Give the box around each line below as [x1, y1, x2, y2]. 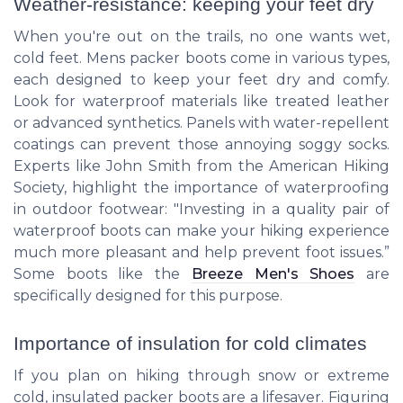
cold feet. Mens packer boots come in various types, [13, 49, 390, 67]
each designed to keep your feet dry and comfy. [13, 70, 390, 88]
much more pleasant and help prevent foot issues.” [13, 243, 390, 261]
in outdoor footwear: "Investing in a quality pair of [13, 200, 390, 218]
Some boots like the [13, 264, 192, 282]
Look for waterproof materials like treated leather [13, 92, 390, 110]
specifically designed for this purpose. [13, 286, 282, 304]
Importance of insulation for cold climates [13, 333, 367, 354]
